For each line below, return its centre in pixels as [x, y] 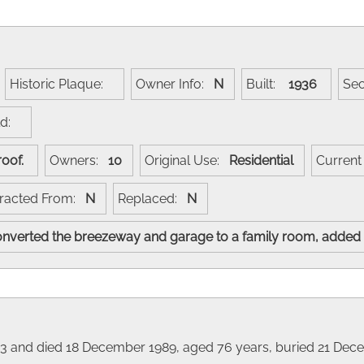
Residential [264, 160]
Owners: [79, 160]
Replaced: [152, 198]
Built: [266, 84]
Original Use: [187, 160]
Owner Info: [175, 84]
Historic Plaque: [61, 84]
